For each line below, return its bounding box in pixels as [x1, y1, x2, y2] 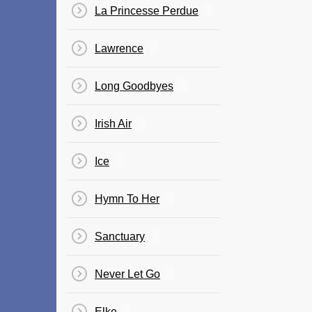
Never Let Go [95, 268, 160, 280]
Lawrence [95, 42, 143, 54]
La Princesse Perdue [95, 5, 198, 17]
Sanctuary [95, 231, 145, 242]
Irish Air [95, 118, 132, 130]
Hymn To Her [95, 193, 159, 205]
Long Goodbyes [95, 80, 173, 92]
